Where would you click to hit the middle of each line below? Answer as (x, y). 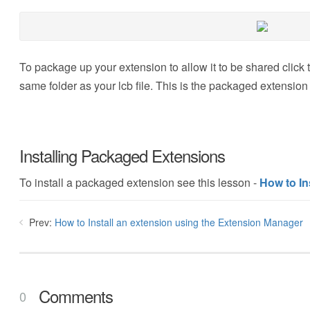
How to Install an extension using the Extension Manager (179, 222)
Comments (74, 295)
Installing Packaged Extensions (122, 155)
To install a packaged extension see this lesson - (139, 182)
